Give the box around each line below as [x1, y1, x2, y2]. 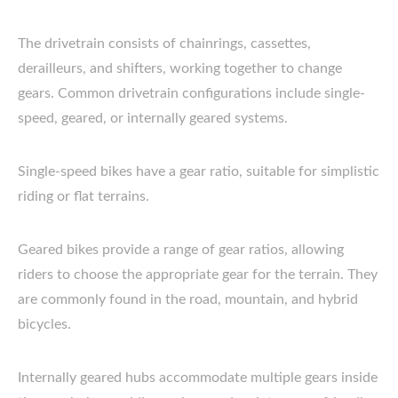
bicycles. [18, 317, 71, 331]
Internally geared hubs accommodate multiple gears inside [18, 370, 378, 385]
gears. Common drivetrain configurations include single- [18, 86, 365, 100]
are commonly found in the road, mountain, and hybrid [18, 292, 358, 306]
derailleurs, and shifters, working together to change [18, 61, 342, 76]
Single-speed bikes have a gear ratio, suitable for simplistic [18, 164, 379, 179]
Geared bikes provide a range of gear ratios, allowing [18, 243, 344, 257]
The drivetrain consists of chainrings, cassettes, [18, 36, 311, 51]
